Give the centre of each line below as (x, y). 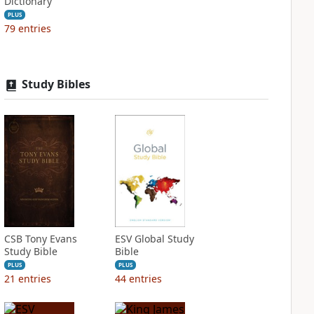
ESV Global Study (154, 239)
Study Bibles (56, 84)
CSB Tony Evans (40, 239)
